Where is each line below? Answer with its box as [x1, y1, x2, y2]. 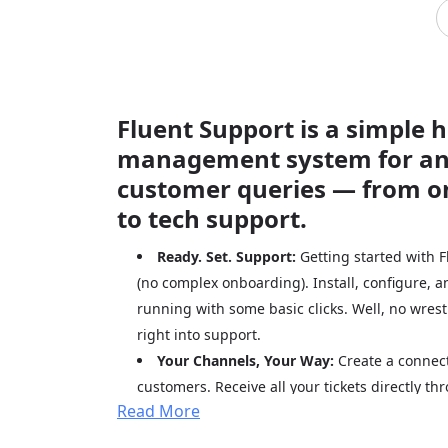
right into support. [137, 325, 261, 344]
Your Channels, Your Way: [157, 351, 334, 370]
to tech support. [117, 202, 307, 235]
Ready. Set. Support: [157, 247, 296, 266]
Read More [117, 399, 200, 422]
